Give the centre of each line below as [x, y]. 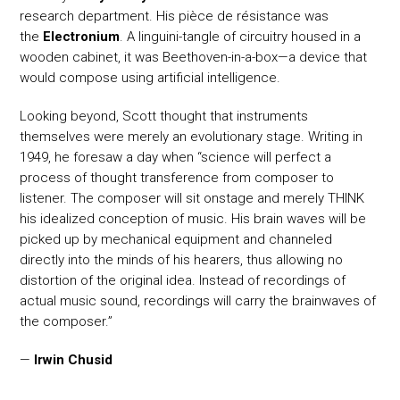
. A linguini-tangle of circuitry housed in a [241, 37]
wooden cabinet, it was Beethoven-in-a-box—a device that [194, 58]
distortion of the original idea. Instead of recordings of [183, 281]
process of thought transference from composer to [177, 178]
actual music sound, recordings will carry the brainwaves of [198, 301]
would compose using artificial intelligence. [150, 78]
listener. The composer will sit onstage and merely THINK [192, 199]
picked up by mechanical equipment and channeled [176, 240]
